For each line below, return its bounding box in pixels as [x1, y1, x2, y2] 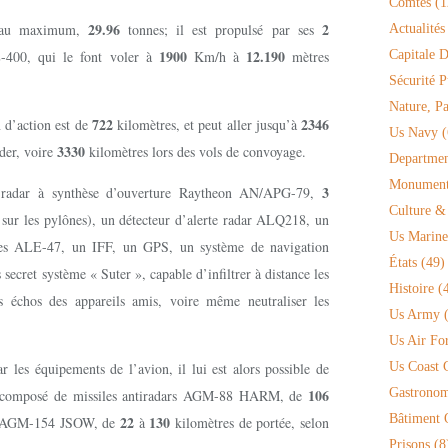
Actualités [389, 21, 445, 36]
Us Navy [389, 125, 438, 140]
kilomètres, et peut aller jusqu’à [117, 115, 302, 134]
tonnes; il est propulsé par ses [119, 20, 322, 39]
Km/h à [193, 47, 239, 66]
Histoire [389, 281, 434, 296]
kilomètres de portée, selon [170, 413, 329, 432]
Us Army [389, 307, 440, 322]
